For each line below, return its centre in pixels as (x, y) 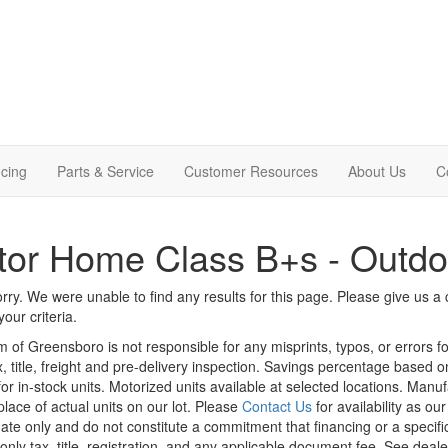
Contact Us (276, 405)
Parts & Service (105, 170)
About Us (377, 170)
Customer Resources (251, 170)
